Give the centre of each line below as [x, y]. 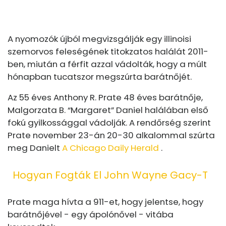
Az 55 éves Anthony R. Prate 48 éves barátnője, [105, 97]
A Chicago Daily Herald [110, 148]
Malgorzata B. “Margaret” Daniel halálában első [108, 110]
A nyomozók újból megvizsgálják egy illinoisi [99, 39]
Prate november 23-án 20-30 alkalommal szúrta [111, 135]
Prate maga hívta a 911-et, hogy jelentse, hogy [105, 202]
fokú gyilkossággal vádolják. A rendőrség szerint [109, 123]
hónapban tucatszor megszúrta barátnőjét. [100, 77]
